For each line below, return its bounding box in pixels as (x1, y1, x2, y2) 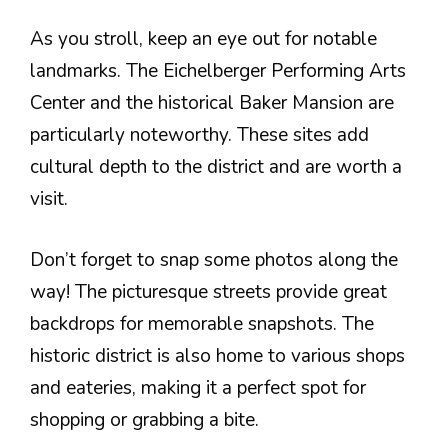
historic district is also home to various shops (30, 342, 405, 369)
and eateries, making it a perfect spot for (30, 374, 366, 401)
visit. (30, 186, 68, 212)
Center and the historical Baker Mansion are (30, 90, 394, 116)
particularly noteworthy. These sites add (30, 122, 369, 148)
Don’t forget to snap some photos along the (30, 246, 398, 273)
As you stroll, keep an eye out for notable (30, 26, 377, 52)
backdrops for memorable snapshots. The (30, 310, 374, 337)
